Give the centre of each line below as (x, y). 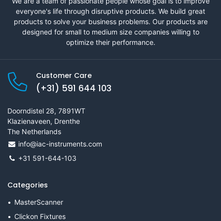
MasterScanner (39, 202)
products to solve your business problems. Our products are (110, 21)
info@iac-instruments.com (60, 144)
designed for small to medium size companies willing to (110, 32)
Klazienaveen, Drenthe (44, 121)
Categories (28, 185)
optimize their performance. (110, 42)
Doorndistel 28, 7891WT (46, 110)
